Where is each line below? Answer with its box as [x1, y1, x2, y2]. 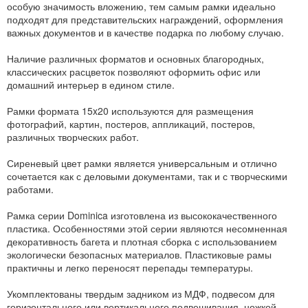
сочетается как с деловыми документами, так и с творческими [7, 169, 287, 184]
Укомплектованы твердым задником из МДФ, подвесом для [7, 287, 275, 301]
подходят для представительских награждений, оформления [7, 12, 283, 27]
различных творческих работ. [7, 130, 139, 144]
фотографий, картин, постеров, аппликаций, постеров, [7, 117, 255, 131]
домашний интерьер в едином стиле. [7, 78, 175, 92]
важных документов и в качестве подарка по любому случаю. [7, 25, 284, 40]
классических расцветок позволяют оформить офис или [7, 65, 261, 79]
